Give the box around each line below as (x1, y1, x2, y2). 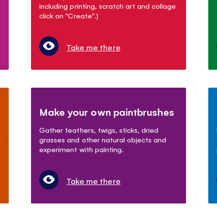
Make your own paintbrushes (39, 105, 174, 118)
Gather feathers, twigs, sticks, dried (39, 124, 158, 134)
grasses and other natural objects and (39, 134, 166, 144)
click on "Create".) (39, 10, 98, 20)
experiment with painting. (39, 144, 124, 154)
